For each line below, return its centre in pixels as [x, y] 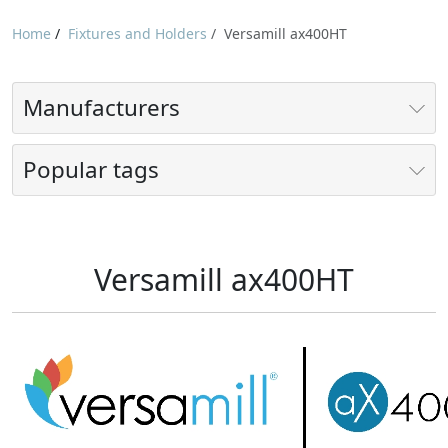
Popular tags [91, 169]
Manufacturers [101, 107]
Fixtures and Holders [137, 33]
